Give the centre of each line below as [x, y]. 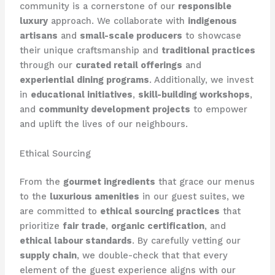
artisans [38, 36]
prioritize [41, 226]
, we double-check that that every [152, 255]
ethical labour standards [76, 240]
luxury [33, 21]
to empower [219, 110]
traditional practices [208, 51]
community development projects [114, 110]
